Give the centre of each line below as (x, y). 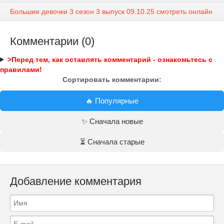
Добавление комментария (76, 181)
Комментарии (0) (52, 41)
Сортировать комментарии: (112, 79)
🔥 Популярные (112, 100)
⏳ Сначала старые (112, 141)
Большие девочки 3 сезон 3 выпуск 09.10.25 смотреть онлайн (111, 11)
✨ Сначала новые (112, 121)
